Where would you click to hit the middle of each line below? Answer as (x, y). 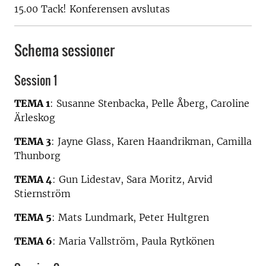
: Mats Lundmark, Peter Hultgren (130, 217)
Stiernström (42, 193)
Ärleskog (35, 117)
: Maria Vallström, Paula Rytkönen (133, 241)
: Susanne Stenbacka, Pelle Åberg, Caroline (150, 103)
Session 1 (36, 80)
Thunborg (37, 155)
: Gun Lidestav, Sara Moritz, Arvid (132, 179)
